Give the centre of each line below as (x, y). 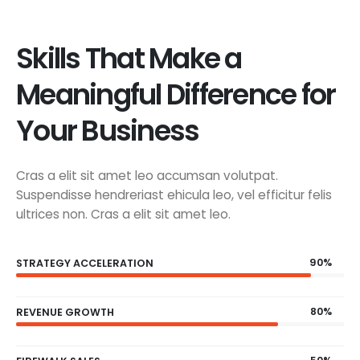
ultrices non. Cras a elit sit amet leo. (123, 214)
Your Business (108, 130)
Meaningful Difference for (176, 94)
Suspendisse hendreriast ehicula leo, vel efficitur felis (174, 194)
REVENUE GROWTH (65, 313)
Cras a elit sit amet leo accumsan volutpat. (147, 175)
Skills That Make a (129, 58)
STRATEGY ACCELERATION (85, 264)
